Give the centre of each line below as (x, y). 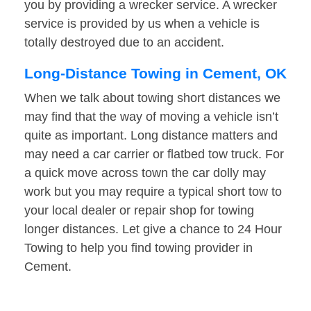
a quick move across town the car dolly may (145, 173)
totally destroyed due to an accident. (124, 43)
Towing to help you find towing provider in (138, 248)
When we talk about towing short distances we (152, 98)
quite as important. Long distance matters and (151, 136)
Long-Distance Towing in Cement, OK (155, 74)
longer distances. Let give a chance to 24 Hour (153, 229)
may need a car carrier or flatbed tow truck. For (154, 154)
